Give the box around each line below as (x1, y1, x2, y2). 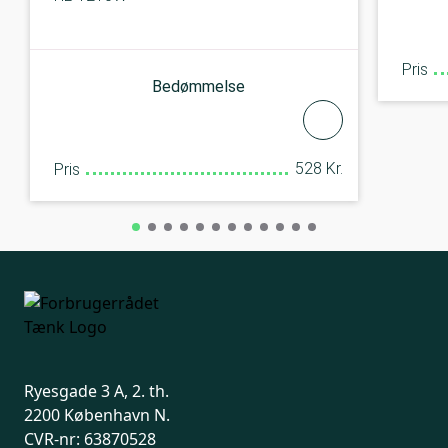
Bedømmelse (152, 77, 245, 97)
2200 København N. (24, 403, 170, 426)
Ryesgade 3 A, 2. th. (24, 379, 169, 402)
